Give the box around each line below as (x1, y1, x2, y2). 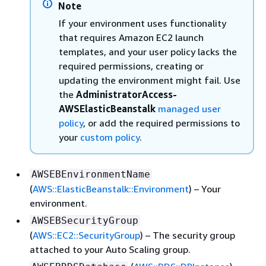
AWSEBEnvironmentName (31, 169, 150, 180)
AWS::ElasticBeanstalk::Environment (33, 183, 189, 195)
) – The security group (140, 229, 235, 241)
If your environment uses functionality (59, 17, 226, 29)
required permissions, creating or (59, 60, 204, 72)
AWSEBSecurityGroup (31, 215, 138, 226)
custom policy (80, 131, 140, 143)
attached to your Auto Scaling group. (30, 243, 191, 255)
